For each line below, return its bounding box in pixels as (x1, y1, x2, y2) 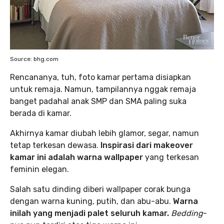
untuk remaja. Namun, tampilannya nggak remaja (10, 84, 196, 94)
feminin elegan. (10, 164, 69, 174)
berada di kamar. (10, 108, 71, 118)
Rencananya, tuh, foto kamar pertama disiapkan (10, 72, 191, 82)
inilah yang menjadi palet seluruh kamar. (10, 208, 171, 218)
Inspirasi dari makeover (100, 140, 193, 150)
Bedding (171, 208, 203, 218)
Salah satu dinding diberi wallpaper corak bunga (10, 184, 190, 194)
